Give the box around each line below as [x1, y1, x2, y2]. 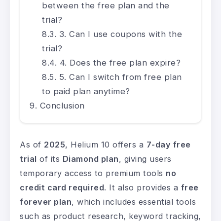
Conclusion [39, 101, 85, 111]
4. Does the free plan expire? [59, 58, 181, 68]
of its [37, 154, 63, 164]
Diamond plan [62, 154, 119, 164]
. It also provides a [104, 183, 181, 193]
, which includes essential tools [72, 197, 196, 207]
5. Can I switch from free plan [59, 72, 182, 82]
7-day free [146, 140, 191, 150]
